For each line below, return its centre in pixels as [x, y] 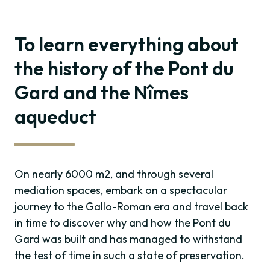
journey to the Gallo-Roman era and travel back [131, 207]
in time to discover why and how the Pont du [123, 223]
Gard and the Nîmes [102, 93]
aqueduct [55, 117]
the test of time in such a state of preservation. [130, 256]
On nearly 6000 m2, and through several [114, 174]
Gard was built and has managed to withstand [128, 239]
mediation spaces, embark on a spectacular [121, 190]
